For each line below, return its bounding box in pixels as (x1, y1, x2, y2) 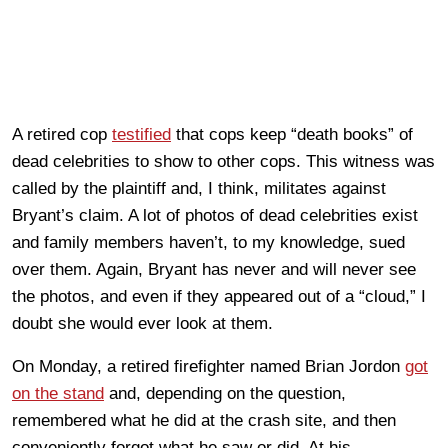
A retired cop (12, 124, 112, 144)
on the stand (12, 383, 104, 403)
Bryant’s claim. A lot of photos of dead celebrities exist (12, 205, 418, 225)
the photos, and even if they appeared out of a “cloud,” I (12, 286, 426, 306)
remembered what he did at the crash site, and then (12, 410, 396, 430)
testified (112, 124, 171, 144)
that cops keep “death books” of (171, 124, 413, 144)
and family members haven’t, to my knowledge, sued (12, 232, 405, 252)
